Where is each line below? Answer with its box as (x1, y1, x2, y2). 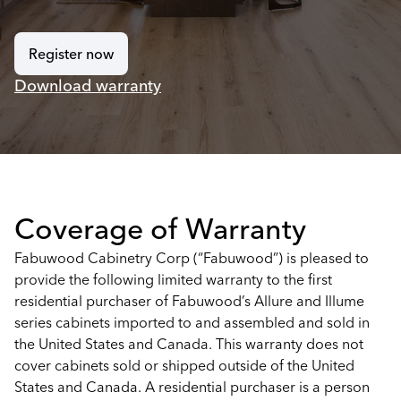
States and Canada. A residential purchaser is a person (14, 378, 370, 396)
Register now (29, 45, 114, 63)
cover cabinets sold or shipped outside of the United (14, 356, 354, 374)
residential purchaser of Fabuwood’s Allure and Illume (14, 292, 364, 310)
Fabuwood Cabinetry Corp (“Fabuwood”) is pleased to (14, 249, 369, 267)
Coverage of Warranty (14, 211, 306, 246)
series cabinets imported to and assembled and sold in (14, 313, 370, 331)
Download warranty (14, 75, 161, 96)
